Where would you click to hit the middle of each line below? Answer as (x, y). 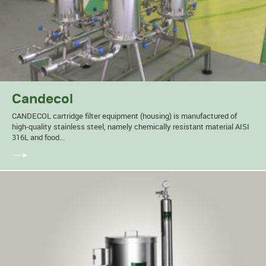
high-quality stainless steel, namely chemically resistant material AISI (131, 127)
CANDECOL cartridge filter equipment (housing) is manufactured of (124, 116)
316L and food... (38, 137)
